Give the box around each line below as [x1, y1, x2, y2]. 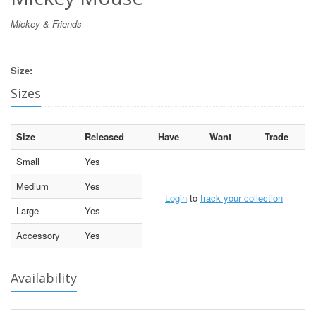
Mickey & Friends [11, 16, 82, 30]
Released [85, 129, 124, 143]
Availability [11, 269, 77, 286]
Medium [16, 178, 49, 193]
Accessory [16, 228, 60, 242]
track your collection [200, 190, 283, 205]
